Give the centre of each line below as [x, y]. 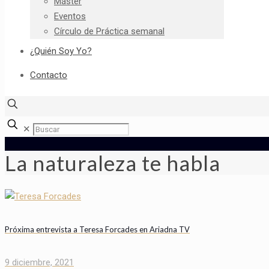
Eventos [70, 16]
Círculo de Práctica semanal [109, 31]
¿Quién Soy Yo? [61, 51]
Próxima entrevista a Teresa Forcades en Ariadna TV [97, 230]
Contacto [49, 75]
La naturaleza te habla [113, 163]
